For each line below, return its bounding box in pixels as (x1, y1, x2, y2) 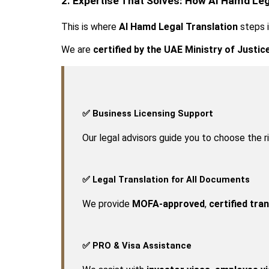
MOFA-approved (132, 198, 205, 210)
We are (61, 43, 93, 55)
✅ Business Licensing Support (82, 107, 213, 119)
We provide (82, 198, 132, 210)
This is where (61, 20, 119, 32)
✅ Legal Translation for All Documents (82, 174, 250, 185)
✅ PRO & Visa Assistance (82, 240, 192, 251)
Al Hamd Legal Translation (119, 20, 238, 32)
